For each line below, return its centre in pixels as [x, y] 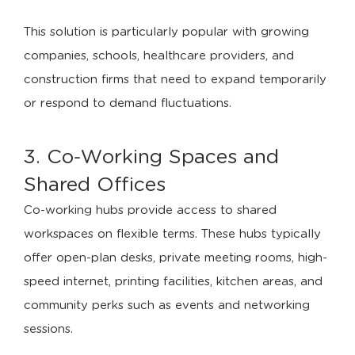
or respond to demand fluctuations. [128, 103]
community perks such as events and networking [167, 305]
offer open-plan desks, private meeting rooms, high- [176, 258]
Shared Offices [95, 185]
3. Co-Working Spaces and [151, 157]
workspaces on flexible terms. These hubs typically [172, 234]
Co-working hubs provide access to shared [150, 210]
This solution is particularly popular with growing [166, 32]
